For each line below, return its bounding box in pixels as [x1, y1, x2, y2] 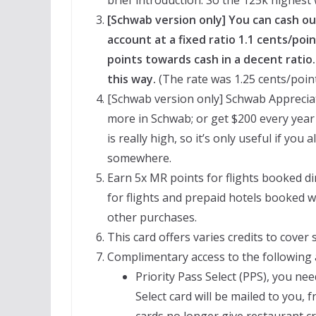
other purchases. [107, 209, 197, 225]
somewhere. [107, 150, 171, 166]
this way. [107, 71, 156, 87]
